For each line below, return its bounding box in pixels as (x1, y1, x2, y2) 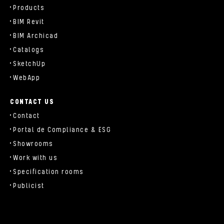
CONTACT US (10, 97, 54, 106)
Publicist (13, 181, 44, 190)
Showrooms (13, 139, 53, 148)
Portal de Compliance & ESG (13, 125, 111, 134)
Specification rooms (13, 167, 84, 176)
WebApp (13, 73, 40, 82)
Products (13, 3, 44, 12)
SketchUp (13, 59, 45, 68)
